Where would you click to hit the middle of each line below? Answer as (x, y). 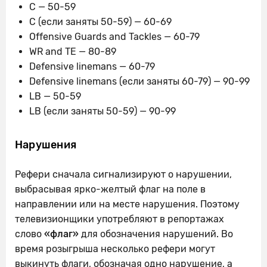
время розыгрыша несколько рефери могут (115, 249)
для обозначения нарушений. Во (156, 234)
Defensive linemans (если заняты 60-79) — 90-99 (139, 82)
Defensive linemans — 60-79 (92, 67)
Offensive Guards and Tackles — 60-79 (114, 37)
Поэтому (220, 204)
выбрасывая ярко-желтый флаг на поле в (110, 190)
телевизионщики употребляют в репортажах (119, 219)
